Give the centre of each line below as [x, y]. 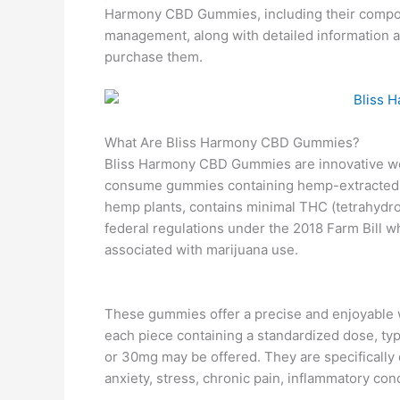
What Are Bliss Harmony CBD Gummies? [232, 142]
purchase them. [154, 57]
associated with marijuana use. [201, 250]
